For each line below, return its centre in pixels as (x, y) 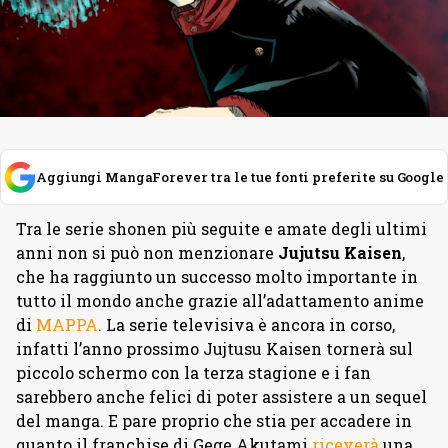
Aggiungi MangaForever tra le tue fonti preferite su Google (240, 176)
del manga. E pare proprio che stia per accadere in (214, 420)
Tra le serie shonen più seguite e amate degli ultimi (221, 228)
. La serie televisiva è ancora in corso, (246, 324)
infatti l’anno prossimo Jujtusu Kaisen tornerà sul (214, 348)
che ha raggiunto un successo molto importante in (217, 276)
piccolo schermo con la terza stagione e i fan (193, 372)
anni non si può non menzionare (147, 252)
